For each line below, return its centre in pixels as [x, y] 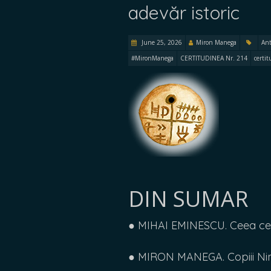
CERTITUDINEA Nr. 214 [214, 58]
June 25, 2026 [161, 42]
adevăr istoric [184, 13]
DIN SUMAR [188, 199]
